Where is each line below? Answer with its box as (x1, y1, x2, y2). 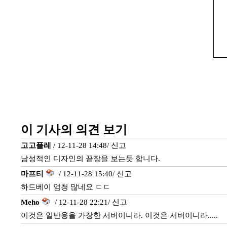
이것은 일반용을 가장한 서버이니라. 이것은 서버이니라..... (20, 211, 218, 219)
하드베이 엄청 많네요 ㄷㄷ (20, 183, 110, 191)
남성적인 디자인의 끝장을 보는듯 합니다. (20, 155, 160, 163)
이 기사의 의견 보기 (20, 123, 127, 136)
